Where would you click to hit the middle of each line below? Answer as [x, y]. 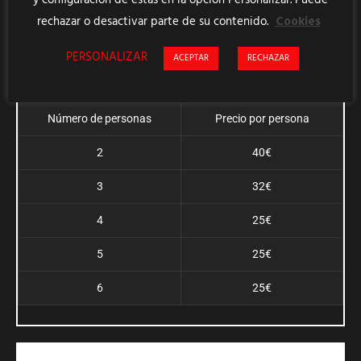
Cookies [298, 21]
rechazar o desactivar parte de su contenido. [154, 21]
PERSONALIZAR [107, 57]
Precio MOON [180, 37]
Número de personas [100, 119]
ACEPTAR [191, 58]
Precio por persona [262, 119]
